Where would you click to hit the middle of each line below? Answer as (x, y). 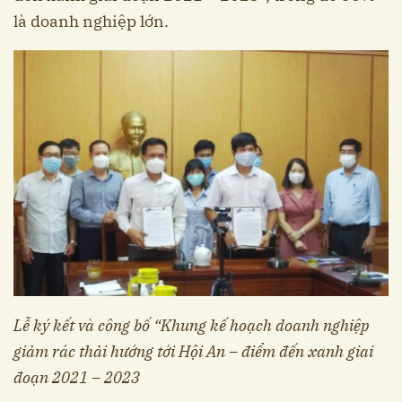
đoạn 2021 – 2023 (77, 378)
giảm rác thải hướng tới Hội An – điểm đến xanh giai (193, 352)
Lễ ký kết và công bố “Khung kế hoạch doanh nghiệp (192, 326)
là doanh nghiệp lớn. (91, 21)
